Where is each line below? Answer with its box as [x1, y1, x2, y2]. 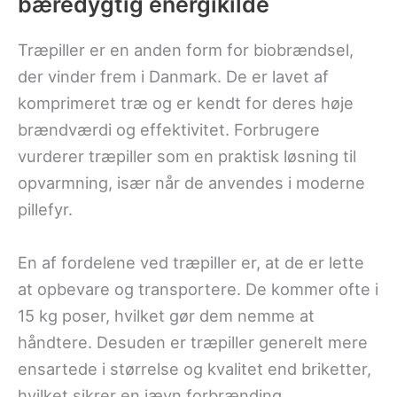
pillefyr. [18, 199, 73, 220]
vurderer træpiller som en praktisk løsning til [18, 146, 356, 167]
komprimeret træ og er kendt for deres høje [18, 93, 354, 113]
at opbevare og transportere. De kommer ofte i [18, 278, 378, 299]
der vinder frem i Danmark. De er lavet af [18, 66, 329, 87]
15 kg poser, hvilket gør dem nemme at [18, 305, 315, 325]
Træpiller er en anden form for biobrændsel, [18, 40, 354, 60]
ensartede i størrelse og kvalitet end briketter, [18, 358, 371, 378]
